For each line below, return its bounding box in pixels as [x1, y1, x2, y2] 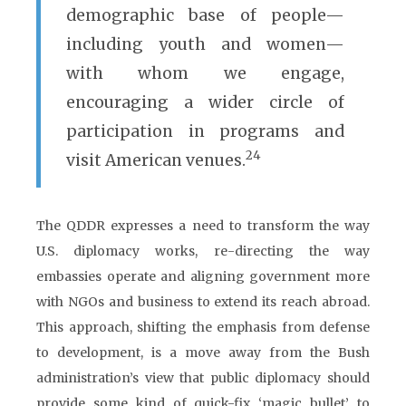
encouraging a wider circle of [66, 92, 344, 112]
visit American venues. [66, 150, 246, 170]
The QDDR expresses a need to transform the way [36, 217, 370, 234]
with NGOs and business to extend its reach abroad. [36, 294, 370, 310]
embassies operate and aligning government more [36, 268, 370, 285]
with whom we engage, [66, 63, 344, 83]
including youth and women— [66, 34, 344, 54]
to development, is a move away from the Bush [36, 344, 370, 361]
